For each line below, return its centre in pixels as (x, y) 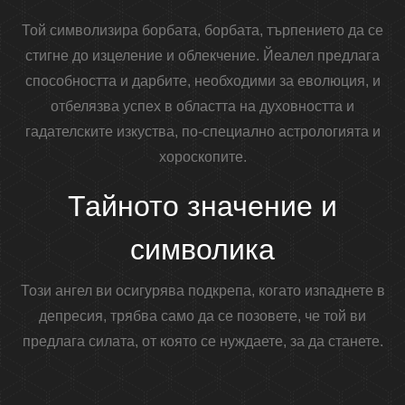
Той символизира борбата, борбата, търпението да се (202, 31)
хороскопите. (202, 157)
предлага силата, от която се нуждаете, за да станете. (202, 342)
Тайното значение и (202, 207)
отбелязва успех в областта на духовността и (202, 107)
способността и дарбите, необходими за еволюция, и (202, 81)
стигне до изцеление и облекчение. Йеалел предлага (202, 56)
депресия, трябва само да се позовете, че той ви (202, 316)
